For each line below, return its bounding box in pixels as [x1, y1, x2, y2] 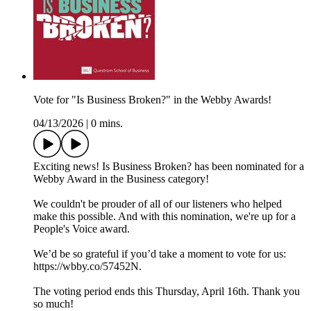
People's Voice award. [33, 223, 130, 235]
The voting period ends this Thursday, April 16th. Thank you [33, 285, 300, 298]
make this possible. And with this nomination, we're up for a [33, 210, 296, 223]
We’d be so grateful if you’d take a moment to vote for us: [33, 248, 286, 260]
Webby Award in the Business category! [33, 173, 209, 185]
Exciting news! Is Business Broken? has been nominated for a [33, 160, 304, 173]
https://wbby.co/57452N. [33, 260, 142, 273]
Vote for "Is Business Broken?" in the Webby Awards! [33, 94, 271, 106]
